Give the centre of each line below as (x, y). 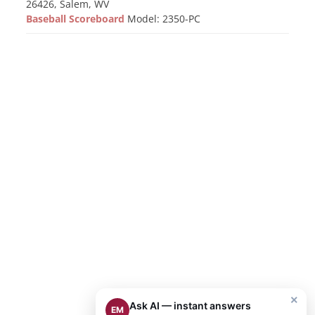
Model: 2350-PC (164, 19)
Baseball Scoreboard (77, 19)
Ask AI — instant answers (190, 306)
